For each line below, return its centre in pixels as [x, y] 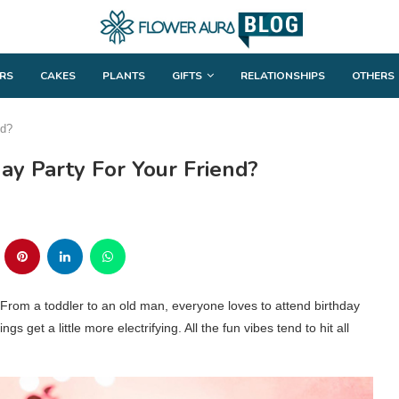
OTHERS [373, 75]
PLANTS [124, 75]
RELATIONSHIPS [283, 75]
